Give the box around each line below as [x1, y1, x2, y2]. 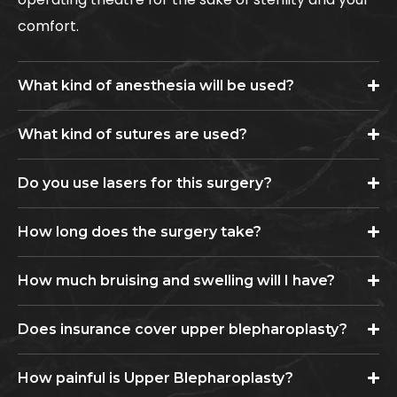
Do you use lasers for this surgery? [18, 174, 272, 191]
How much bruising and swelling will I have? [18, 271, 335, 289]
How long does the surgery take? [18, 222, 261, 240]
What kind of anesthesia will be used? [18, 76, 294, 94]
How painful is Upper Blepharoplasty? [18, 369, 293, 386]
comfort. [18, 15, 79, 36]
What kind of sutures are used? [18, 125, 247, 143]
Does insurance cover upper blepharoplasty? [18, 320, 347, 338]
